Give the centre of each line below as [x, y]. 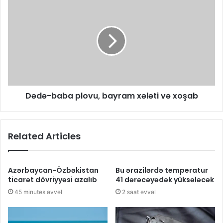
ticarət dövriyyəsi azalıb [53, 180]
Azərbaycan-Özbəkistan [53, 170]
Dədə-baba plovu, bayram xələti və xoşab [111, 96]
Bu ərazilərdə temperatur [162, 170]
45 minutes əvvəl [38, 192]
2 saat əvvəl [139, 192]
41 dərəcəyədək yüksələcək [165, 180]
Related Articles [44, 136]
